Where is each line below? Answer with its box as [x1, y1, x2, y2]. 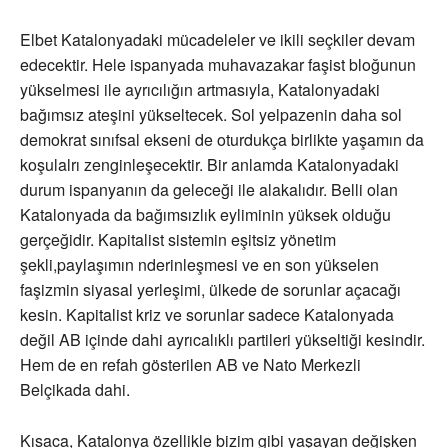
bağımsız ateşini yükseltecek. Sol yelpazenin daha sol [20, 103, 402, 127]
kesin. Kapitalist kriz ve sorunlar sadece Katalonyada [20, 303, 394, 327]
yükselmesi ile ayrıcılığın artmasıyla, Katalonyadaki [20, 78, 380, 102]
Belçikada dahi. [20, 378, 130, 402]
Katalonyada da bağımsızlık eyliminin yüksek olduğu [20, 203, 391, 227]
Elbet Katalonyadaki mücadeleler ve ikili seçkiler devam [20, 28, 415, 52]
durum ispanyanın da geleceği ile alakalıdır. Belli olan [20, 178, 398, 202]
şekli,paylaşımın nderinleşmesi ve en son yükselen [20, 253, 379, 277]
